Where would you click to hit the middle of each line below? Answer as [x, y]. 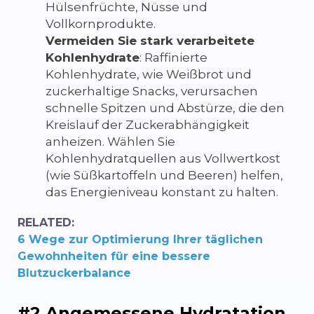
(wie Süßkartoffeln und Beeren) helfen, [164, 175]
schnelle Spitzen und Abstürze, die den [165, 108]
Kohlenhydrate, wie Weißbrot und [149, 74]
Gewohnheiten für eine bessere [114, 256]
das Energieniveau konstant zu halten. [162, 192]
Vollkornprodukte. [101, 23]
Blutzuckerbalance [74, 273]
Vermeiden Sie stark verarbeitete [150, 40]
